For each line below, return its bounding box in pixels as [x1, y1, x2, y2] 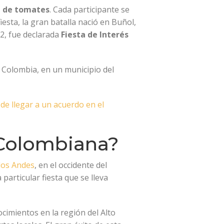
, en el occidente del [34, 159, 107, 171]
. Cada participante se [49, 4, 129, 15]
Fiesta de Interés [61, 29, 128, 40]
